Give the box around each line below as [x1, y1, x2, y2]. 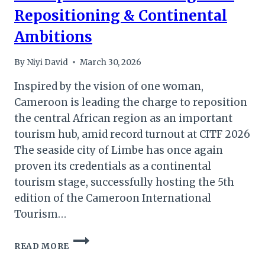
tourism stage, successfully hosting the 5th [14, 175, 234, 189]
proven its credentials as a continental [14, 159, 211, 173]
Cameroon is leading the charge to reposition [14, 95, 247, 109]
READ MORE [14, 241, 70, 251]
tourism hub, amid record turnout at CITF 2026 [14, 127, 250, 141]
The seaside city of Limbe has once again [14, 143, 223, 157]
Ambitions [14, 28, 92, 47]
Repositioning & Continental [14, 7, 227, 25]
